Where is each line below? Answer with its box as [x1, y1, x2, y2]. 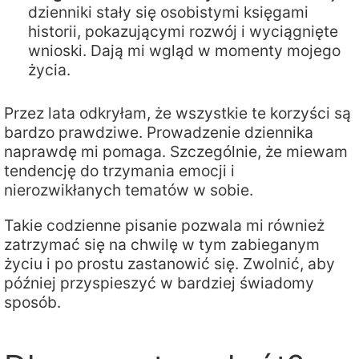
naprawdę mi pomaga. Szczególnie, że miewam [4, 142, 348, 162]
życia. [28, 60, 71, 80]
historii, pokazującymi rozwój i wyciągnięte [28, 22, 338, 42]
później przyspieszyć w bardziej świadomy [4, 272, 314, 292]
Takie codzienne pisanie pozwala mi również [4, 215, 325, 235]
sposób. [4, 292, 61, 312]
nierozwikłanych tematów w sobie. [4, 180, 253, 200]
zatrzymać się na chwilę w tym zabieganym [4, 234, 320, 254]
